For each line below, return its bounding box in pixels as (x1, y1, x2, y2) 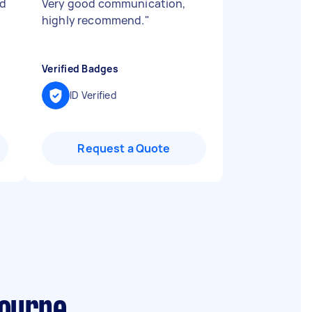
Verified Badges (42, 62, 118, 75)
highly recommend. (42, 13, 145, 28)
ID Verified (70, 88, 116, 102)
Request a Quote (77, 141, 171, 156)
